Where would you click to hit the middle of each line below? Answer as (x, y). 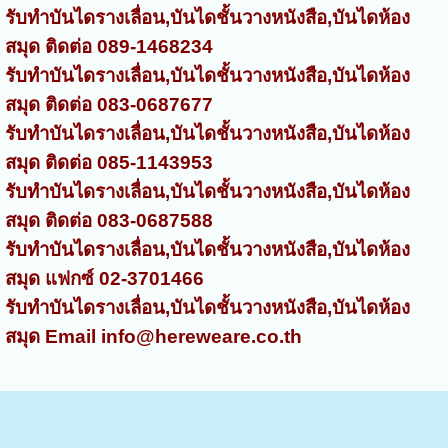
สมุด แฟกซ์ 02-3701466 (104, 278)
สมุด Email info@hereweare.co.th (153, 336)
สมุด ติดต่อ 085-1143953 (108, 162)
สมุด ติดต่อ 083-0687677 (108, 104)
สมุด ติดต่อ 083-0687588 (108, 220)
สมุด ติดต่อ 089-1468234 (108, 46)
